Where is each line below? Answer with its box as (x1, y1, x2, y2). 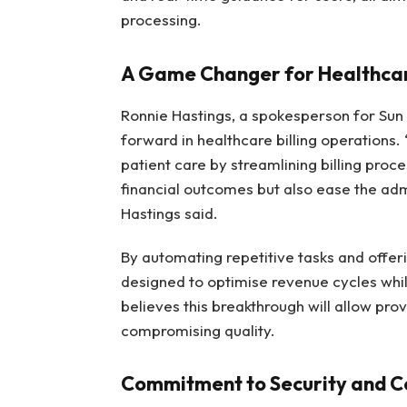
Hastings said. (120, 203, 218, 223)
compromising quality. (120, 320, 275, 340)
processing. (120, 10, 202, 30)
